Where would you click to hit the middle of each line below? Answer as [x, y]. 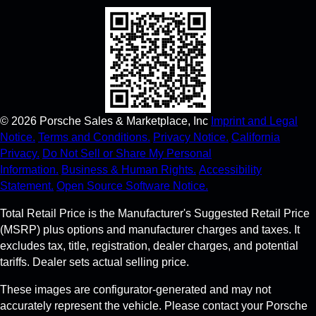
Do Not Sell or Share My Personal [127, 154]
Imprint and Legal [254, 121]
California [256, 138]
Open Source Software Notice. [132, 186]
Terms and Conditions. [94, 138]
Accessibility [230, 170]
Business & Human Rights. [129, 170]
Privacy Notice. [191, 138]
